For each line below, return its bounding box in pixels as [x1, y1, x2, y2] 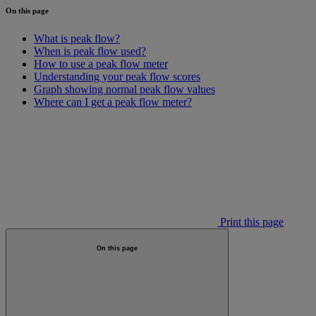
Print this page [217, 215, 284, 228]
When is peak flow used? [34, 44, 146, 57]
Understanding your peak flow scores [34, 70, 200, 83]
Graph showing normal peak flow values [34, 83, 215, 95]
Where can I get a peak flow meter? [34, 95, 192, 108]
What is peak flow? [34, 32, 120, 44]
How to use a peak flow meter [34, 57, 168, 70]
